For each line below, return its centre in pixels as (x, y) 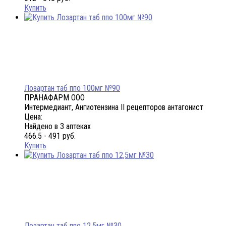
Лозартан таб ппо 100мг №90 (72, 88)
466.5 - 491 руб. (50, 136)
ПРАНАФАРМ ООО (54, 98)
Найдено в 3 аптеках (58, 127)
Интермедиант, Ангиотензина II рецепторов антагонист (114, 107)
